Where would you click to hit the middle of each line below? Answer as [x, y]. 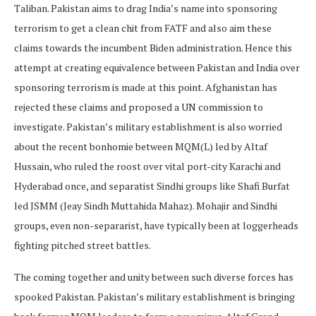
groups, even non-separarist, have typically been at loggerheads [156, 225]
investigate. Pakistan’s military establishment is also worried [148, 126]
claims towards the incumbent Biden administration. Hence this [153, 47]
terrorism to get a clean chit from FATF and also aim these [143, 28]
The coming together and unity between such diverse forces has [154, 276]
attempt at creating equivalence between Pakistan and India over [157, 67]
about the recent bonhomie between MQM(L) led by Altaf [141, 146]
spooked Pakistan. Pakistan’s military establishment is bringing [154, 296]
